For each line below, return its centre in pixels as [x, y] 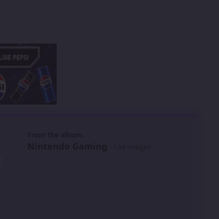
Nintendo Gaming [67, 146]
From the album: [56, 135]
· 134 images [130, 147]
